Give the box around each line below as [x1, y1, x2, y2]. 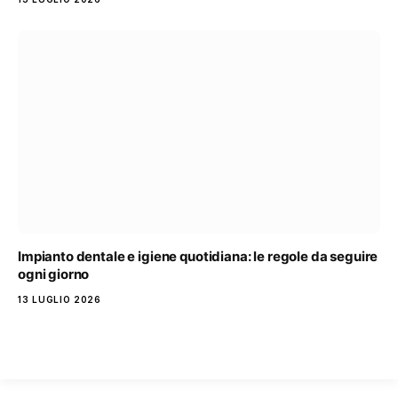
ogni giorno [18, 266, 90, 283]
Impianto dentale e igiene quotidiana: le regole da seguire [18, 248, 378, 266]
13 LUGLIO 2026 [18, 294, 101, 306]
